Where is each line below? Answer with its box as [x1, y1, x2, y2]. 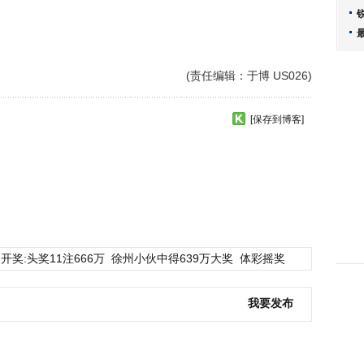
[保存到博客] [250, 114, 304, 125]
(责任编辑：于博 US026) [186, 69, 312, 82]
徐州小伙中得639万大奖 [111, 252, 233, 265]
